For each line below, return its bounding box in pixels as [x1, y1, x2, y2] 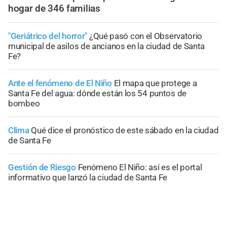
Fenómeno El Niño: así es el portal [78, 162, 202, 172]
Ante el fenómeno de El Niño [8, 78, 112, 88]
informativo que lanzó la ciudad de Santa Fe [8, 172, 168, 182]
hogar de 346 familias [8, 2, 100, 14]
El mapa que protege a [113, 78, 197, 88]
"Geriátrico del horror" [8, 30, 88, 41]
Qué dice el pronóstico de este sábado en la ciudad [31, 125, 219, 135]
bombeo [8, 98, 40, 108]
